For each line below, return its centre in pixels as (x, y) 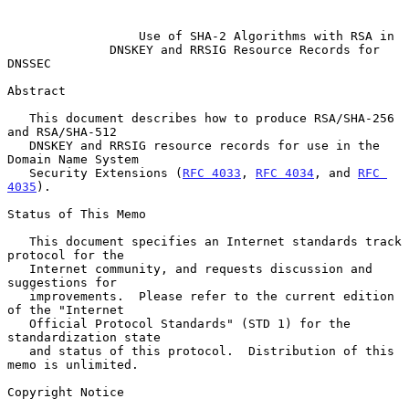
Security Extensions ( (106, 173)
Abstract (37, 90)
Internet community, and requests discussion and (18, 268)
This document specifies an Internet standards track (18, 241)
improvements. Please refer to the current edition (18, 296)
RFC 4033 (212, 173)
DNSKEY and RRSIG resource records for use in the (18, 145)
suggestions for (62, 282)
